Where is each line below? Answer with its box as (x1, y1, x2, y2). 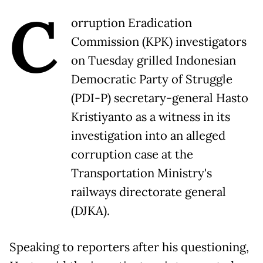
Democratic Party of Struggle (71, 72, 232, 87)
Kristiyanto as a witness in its (71, 109, 230, 125)
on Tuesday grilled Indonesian (71, 53, 236, 69)
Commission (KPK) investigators (71, 34, 247, 50)
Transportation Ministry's (71, 166, 212, 181)
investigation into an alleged (71, 128, 225, 144)
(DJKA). (71, 203, 110, 219)
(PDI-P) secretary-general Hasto (71, 90, 248, 106)
